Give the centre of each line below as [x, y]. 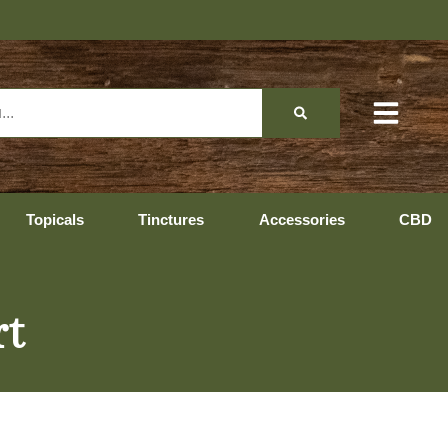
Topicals [54, 219]
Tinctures [171, 219]
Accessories [301, 219]
